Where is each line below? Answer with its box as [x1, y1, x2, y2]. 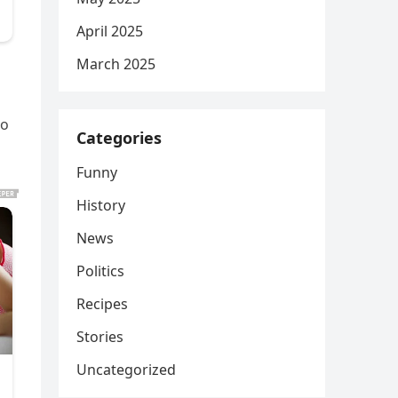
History [76, 195, 125, 215]
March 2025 [76, 54, 155, 74]
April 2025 [76, 21, 143, 41]
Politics [76, 261, 124, 281]
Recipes [76, 294, 128, 314]
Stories [76, 327, 123, 346]
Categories [76, 127, 162, 148]
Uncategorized [76, 360, 176, 379]
